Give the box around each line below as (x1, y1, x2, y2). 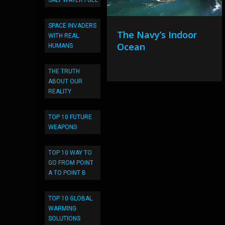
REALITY (48, 88, 71, 95)
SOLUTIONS (48, 215, 80, 222)
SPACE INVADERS (48, 22, 96, 29)
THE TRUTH (48, 68, 80, 75)
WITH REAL (48, 32, 79, 39)
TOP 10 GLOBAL (48, 195, 92, 202)
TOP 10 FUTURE (48, 114, 92, 121)
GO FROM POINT (48, 159, 93, 166)
